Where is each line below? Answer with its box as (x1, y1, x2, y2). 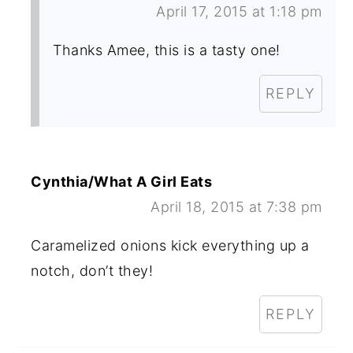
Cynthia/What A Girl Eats (31, 173, 213, 191)
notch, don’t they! (31, 262, 154, 280)
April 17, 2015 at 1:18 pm (156, 3, 322, 20)
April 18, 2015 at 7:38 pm (150, 199, 322, 216)
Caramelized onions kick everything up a (31, 237, 310, 255)
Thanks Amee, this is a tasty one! (53, 42, 281, 59)
